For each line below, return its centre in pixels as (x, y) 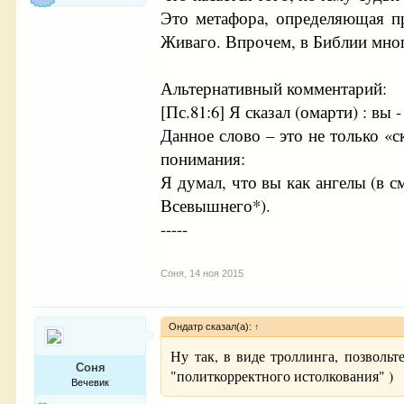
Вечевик (91, 382)
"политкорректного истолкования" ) (282, 375)
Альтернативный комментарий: (274, 87)
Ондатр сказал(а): (212, 326)
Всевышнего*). (216, 205)
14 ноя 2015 (217, 273)
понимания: (203, 158)
